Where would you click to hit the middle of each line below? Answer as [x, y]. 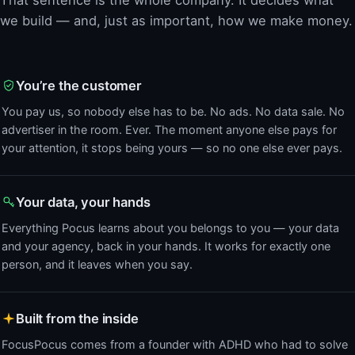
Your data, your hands [83, 202]
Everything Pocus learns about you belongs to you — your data [170, 228]
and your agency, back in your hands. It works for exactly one [166, 246]
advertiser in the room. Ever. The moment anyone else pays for [169, 130]
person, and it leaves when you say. [97, 264]
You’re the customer [79, 85]
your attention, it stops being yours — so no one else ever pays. [172, 148]
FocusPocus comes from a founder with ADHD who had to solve [175, 344]
